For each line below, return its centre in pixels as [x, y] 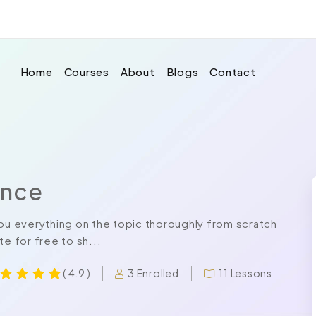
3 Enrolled [153, 273]
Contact [233, 72]
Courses [86, 72]
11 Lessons [245, 273]
